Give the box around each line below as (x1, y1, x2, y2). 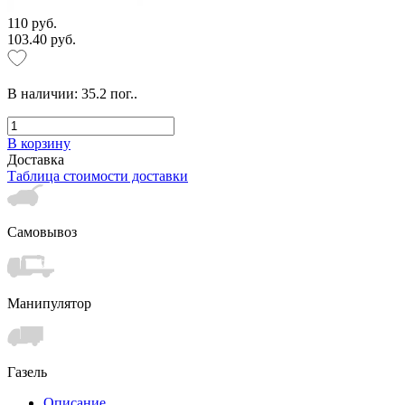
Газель (7, 363, 47, 380)
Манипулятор (7, 295, 91, 311)
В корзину (7, 135, 71, 151)
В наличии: (7, 85, 81, 101)
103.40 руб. (7, 31, 76, 47)
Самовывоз (7, 223, 77, 240)
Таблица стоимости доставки (7, 167, 188, 184)
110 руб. (7, 14, 57, 31)
